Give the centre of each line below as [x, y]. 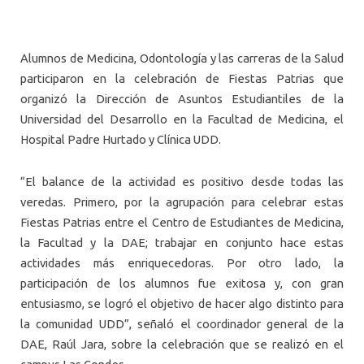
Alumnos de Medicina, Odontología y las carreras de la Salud [182, 58]
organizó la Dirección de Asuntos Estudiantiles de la [182, 99]
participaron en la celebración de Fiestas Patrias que [182, 79]
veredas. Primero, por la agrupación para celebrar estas [182, 201]
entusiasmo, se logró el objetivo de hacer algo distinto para [182, 303]
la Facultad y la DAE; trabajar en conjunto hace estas [182, 242]
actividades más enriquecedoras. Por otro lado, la [182, 262]
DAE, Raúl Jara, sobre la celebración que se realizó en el [182, 344]
